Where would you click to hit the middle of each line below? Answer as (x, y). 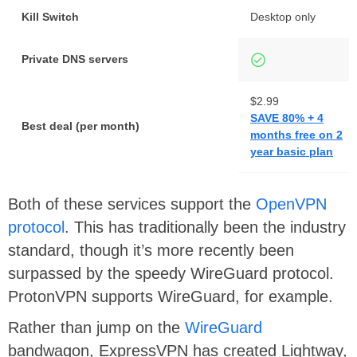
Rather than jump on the (96, 328)
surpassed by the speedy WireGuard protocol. (171, 274)
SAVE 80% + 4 (287, 118)
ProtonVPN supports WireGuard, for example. (171, 297)
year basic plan (292, 152)
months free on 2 (296, 135)
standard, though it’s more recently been (151, 251)
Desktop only (283, 17)
